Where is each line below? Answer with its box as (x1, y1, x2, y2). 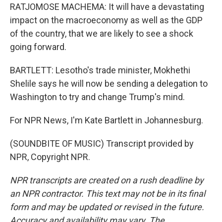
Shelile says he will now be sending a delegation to (10, 78, 208, 89)
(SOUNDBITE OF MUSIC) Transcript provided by (10, 138, 194, 149)
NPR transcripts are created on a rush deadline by (10, 175, 204, 185)
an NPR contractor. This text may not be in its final (10, 188, 205, 199)
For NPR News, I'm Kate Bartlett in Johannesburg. (10, 115, 203, 125)
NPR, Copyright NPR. (10, 152, 90, 162)
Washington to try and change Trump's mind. (10, 92, 185, 102)
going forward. (10, 42, 66, 52)
